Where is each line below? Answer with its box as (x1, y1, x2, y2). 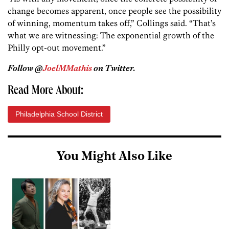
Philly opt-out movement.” (8, 42, 106, 53)
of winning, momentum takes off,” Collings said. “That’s (8, 18, 216, 29)
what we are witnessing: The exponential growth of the (8, 30, 214, 41)
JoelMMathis (43, 63, 92, 74)
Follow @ (8, 63, 43, 74)
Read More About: (8, 85, 83, 98)
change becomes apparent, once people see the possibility (8, 6, 221, 16)
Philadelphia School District (15, 110, 103, 119)
